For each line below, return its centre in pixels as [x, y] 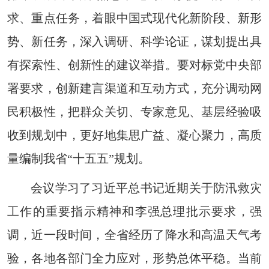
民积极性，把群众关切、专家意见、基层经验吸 [134, 112]
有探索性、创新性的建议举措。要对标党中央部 [134, 65]
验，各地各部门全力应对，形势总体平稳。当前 [134, 258]
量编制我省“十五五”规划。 [79, 159]
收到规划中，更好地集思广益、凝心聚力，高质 [134, 135]
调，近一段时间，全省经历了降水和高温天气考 [134, 235]
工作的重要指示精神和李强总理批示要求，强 [134, 212]
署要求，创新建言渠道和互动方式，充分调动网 [134, 89]
